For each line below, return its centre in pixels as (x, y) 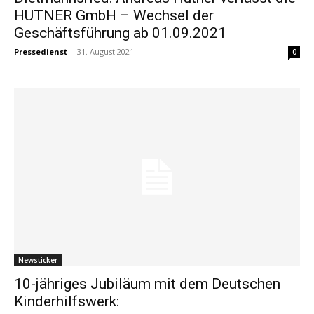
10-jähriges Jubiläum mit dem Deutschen (147, 284)
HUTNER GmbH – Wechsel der (114, 15)
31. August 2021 (105, 51)
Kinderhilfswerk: (67, 302)
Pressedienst (41, 51)
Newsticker (38, 260)
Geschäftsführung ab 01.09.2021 (120, 33)
